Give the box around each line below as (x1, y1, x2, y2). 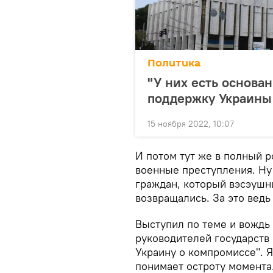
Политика (147, 55, 200, 71)
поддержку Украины (147, 89, 272, 107)
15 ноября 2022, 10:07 (147, 118, 234, 129)
